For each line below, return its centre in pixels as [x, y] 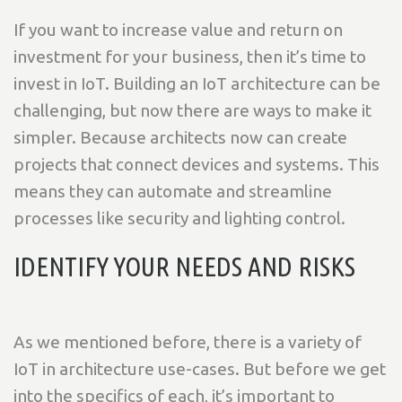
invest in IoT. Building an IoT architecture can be [197, 83]
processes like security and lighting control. [179, 218]
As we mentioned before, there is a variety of [188, 341]
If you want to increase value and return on [178, 29]
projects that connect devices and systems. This [197, 164]
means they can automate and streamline [173, 191]
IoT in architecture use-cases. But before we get [200, 368]
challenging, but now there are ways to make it [192, 110]
